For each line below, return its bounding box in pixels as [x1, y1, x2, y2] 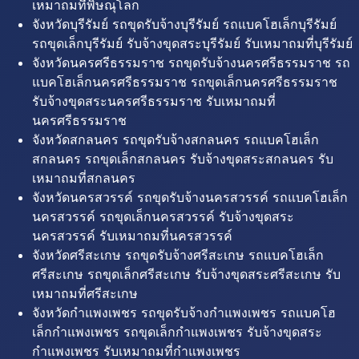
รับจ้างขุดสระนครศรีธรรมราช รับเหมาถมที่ [32, 93, 276, 109]
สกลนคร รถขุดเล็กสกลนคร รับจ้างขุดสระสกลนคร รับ [32, 151, 333, 167]
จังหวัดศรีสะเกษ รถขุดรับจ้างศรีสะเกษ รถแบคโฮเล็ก [32, 247, 324, 263]
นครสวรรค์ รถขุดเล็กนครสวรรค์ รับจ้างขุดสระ [32, 208, 294, 224]
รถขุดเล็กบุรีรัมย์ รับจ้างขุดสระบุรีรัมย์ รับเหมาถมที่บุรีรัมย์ [32, 35, 353, 51]
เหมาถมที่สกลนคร [32, 170, 135, 186]
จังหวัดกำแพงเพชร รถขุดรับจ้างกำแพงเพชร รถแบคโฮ [32, 305, 336, 321]
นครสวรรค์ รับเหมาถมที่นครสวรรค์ [32, 228, 232, 244]
